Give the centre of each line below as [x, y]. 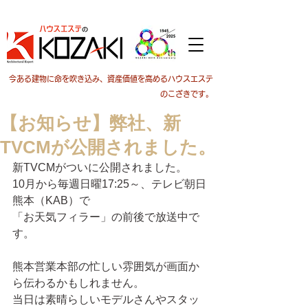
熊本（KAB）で [51, 200]
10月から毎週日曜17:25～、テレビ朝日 [109, 184]
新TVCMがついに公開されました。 [100, 167]
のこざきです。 [187, 94]
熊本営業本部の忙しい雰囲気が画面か [106, 266]
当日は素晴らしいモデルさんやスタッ [106, 299]
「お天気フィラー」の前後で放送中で [106, 217]
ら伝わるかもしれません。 [78, 283]
